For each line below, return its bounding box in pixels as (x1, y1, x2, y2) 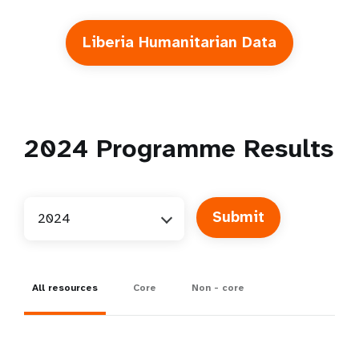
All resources (32, 281, 98, 294)
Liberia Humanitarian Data (83, 33, 276, 52)
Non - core (192, 281, 244, 294)
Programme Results (88, 132, 333, 165)
